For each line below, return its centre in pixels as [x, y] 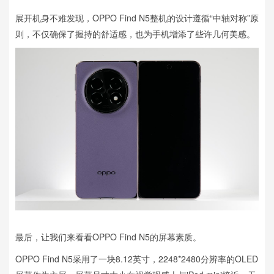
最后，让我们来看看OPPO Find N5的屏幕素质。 [108, 236]
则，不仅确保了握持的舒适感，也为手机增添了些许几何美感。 [135, 34]
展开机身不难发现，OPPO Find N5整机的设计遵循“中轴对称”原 [137, 18]
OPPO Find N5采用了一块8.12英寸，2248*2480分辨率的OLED [137, 258]
